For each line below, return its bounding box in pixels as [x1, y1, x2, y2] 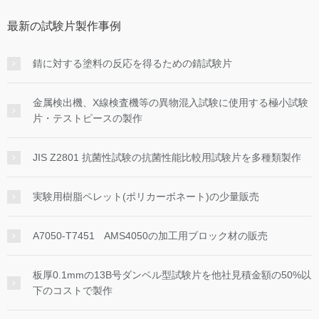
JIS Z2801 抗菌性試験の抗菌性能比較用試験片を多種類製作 [33, 151, 301, 163]
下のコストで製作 [33, 284, 113, 296]
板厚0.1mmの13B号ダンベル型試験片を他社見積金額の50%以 [33, 268, 311, 281]
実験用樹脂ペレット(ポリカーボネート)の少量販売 [33, 190, 259, 202]
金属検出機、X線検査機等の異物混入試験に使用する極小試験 [33, 96, 308, 108]
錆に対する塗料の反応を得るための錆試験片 [33, 57, 232, 69]
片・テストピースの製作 [33, 112, 142, 124]
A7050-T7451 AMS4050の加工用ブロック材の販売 [33, 229, 268, 241]
